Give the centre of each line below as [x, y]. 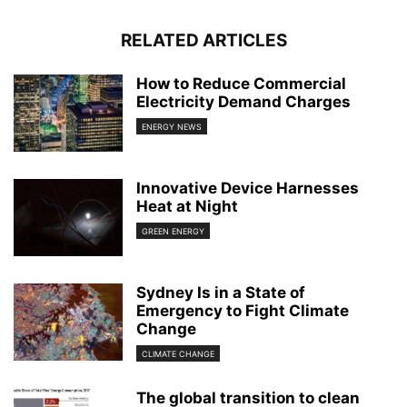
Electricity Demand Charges [243, 102]
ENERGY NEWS [172, 127]
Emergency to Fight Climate [243, 311]
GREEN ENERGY [173, 232]
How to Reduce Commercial [241, 84]
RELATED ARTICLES [203, 40]
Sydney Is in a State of [221, 293]
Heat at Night [187, 206]
